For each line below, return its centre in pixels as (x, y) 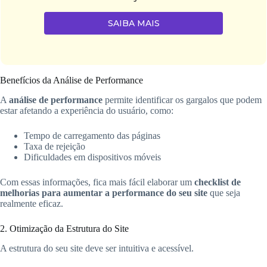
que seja (224, 193)
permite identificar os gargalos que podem (182, 100)
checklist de (218, 182)
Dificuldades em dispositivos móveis (92, 157)
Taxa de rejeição (55, 146)
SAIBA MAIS (133, 24)
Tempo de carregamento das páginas (92, 135)
